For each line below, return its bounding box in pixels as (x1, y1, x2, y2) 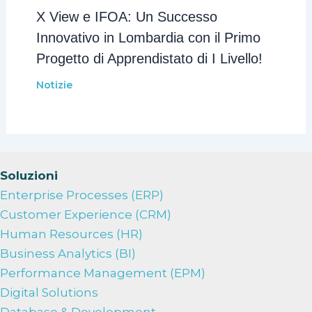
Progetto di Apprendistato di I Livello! (36, 50, 263, 66)
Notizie (36, 78, 72, 91)
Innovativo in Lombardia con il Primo (36, 29, 260, 45)
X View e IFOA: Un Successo (36, 8, 217, 24)
